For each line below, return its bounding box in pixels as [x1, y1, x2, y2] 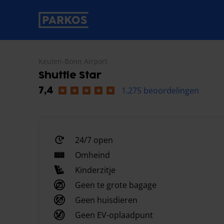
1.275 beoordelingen [121, 85, 199, 96]
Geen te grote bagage [75, 179, 156, 190]
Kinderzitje [75, 164, 115, 175]
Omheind [75, 149, 110, 160]
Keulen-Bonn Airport [38, 56, 107, 66]
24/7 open [75, 134, 113, 145]
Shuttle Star [38, 70, 101, 80]
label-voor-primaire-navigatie [38, 19, 147, 31]
